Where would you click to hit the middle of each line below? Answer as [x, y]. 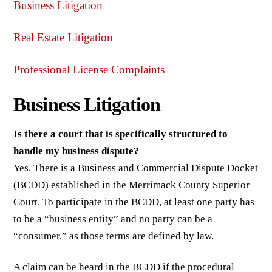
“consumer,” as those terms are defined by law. [114, 236]
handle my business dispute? [76, 151]
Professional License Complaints [89, 69]
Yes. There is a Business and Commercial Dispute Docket [136, 168]
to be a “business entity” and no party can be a [113, 219]
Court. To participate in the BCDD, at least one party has [134, 202]
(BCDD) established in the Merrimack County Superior [132, 185]
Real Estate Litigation [63, 37]
